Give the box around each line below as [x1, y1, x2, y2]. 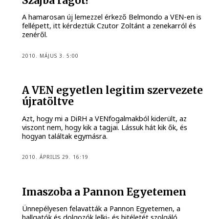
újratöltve [22, 95, 74, 109]
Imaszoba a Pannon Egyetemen [22, 185, 187, 198]
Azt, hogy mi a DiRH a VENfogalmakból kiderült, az [22, 113, 187, 123]
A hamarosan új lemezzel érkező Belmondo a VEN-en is [22, 12, 202, 22]
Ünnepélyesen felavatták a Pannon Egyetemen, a [22, 204, 181, 214]
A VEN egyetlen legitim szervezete [22, 84, 203, 97]
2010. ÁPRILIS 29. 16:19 [22, 153, 89, 161]
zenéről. [22, 30, 48, 40]
